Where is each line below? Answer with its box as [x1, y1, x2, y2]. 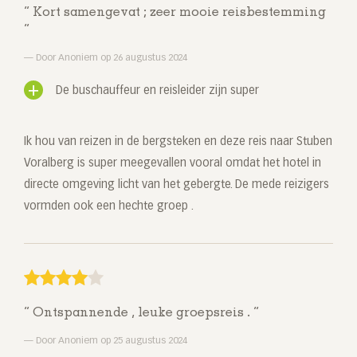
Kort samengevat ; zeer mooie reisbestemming [29, 6, 326, 20]
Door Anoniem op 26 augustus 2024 [33, 53, 187, 64]
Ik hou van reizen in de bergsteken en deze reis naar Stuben [24, 136, 332, 148]
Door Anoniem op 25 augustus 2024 [33, 336, 187, 347]
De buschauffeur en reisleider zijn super [56, 85, 259, 97]
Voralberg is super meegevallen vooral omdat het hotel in [24, 158, 321, 170]
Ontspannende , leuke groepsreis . [29, 307, 253, 320]
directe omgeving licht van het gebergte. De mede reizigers [24, 179, 329, 191]
